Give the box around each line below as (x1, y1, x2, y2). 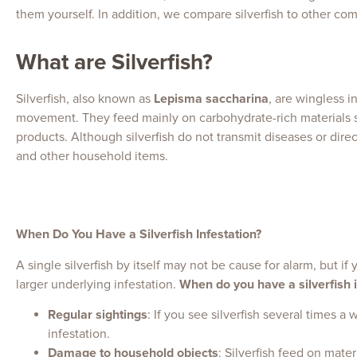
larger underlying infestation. (16, 276, 179, 292)
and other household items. (16, 148, 168, 165)
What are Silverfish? (16, 49, 213, 76)
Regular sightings (48, 307, 147, 324)
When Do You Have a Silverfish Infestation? (16, 226, 261, 243)
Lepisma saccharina (154, 91, 269, 108)
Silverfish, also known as (16, 91, 154, 108)
